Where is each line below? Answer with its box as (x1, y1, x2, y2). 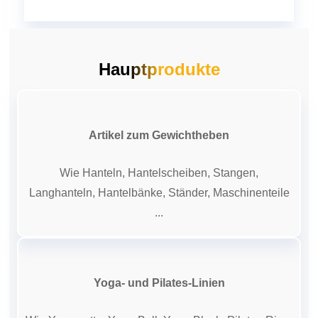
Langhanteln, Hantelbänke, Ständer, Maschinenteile (28, 186, 290, 199)
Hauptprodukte (98, 59, 220, 79)
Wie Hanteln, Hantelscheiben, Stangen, (60, 166, 258, 179)
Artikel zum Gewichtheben (89, 128, 229, 141)
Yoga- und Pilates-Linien (93, 276, 225, 289)
